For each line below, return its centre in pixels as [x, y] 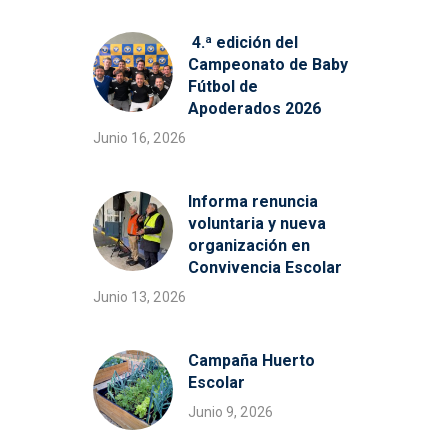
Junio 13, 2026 [139, 297]
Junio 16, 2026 [139, 138]
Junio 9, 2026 [230, 412]
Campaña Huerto [251, 361]
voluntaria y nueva [256, 224]
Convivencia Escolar [266, 268]
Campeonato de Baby [267, 65]
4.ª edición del [242, 43]
